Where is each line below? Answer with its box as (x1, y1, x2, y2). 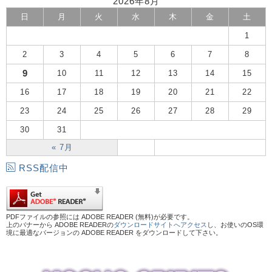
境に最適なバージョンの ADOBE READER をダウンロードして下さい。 (6, 228, 222, 236)
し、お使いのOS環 (207, 220, 263, 228)
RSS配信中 (19, 162, 69, 173)
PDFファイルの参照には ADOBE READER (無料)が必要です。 (6, 212, 194, 220)
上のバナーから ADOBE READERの (6, 220, 114, 228)
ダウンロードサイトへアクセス (114, 220, 207, 228)
